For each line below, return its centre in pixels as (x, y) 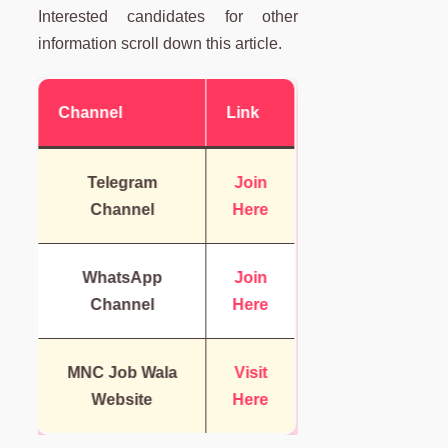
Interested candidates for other (168, 17)
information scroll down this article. (160, 44)
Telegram (123, 183)
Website (123, 400)
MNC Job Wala (123, 373)
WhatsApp (123, 278)
